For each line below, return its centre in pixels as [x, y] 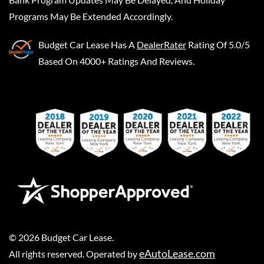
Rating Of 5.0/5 [219, 44]
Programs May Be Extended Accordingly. [91, 16]
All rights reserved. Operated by [74, 253]
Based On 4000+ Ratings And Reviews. [116, 61]
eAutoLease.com [177, 253]
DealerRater [161, 44]
